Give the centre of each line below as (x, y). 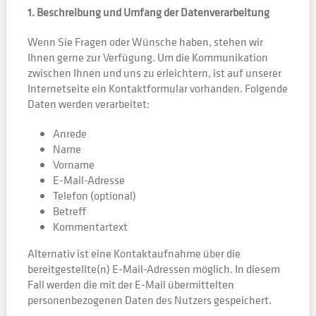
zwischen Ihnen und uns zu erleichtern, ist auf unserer (154, 73)
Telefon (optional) (94, 195)
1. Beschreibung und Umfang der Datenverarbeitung (148, 12)
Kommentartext (90, 226)
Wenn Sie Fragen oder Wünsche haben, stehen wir (145, 42)
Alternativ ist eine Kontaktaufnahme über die (134, 253)
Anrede (69, 133)
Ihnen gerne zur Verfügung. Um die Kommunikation (147, 57)
